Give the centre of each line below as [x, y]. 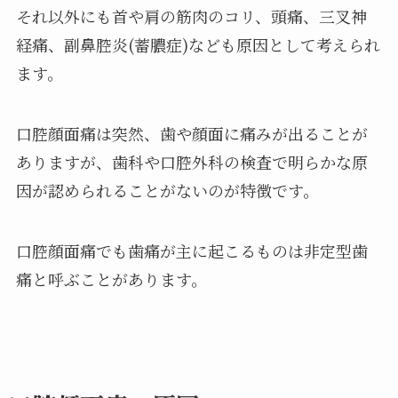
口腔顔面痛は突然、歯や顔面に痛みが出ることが [191, 133]
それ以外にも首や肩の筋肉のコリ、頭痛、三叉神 [191, 16]
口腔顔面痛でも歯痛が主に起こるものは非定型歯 [191, 250]
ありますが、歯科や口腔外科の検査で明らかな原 [191, 161]
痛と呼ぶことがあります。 [111, 279]
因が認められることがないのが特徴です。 [167, 190]
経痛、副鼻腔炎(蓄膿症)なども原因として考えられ [198, 44]
